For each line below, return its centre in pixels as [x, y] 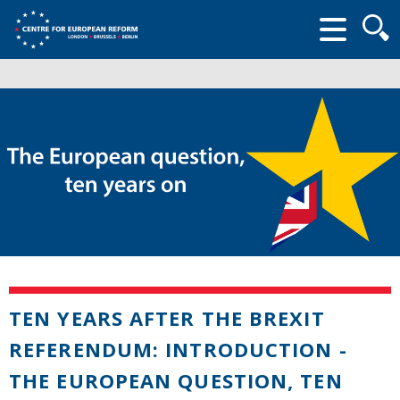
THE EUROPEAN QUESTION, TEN [176, 380]
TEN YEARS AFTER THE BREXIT [167, 317]
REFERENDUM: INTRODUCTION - [178, 349]
